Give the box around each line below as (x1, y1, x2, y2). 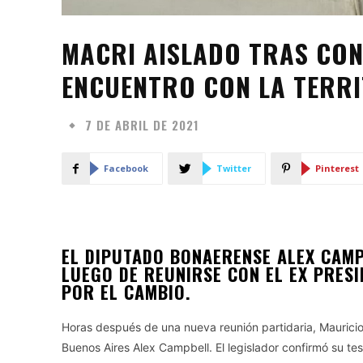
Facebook (104, 162, 148, 174)
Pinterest (315, 162, 359, 174)
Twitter (216, 162, 251, 174)
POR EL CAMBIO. (62, 279, 191, 305)
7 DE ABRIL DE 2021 (85, 116, 199, 135)
